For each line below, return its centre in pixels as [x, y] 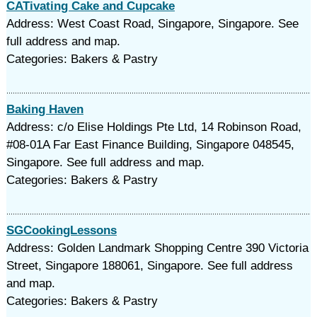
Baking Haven [45, 109]
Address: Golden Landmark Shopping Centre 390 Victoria [157, 248]
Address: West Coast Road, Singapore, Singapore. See [152, 24]
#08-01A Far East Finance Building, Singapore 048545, [150, 145]
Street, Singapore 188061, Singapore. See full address [149, 266]
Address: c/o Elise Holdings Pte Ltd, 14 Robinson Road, [154, 127]
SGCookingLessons [61, 230]
